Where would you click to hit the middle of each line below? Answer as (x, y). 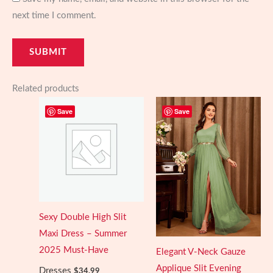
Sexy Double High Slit (82, 217)
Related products (46, 88)
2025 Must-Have (73, 250)
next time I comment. (54, 16)
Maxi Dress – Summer (83, 233)
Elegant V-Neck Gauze (200, 252)
